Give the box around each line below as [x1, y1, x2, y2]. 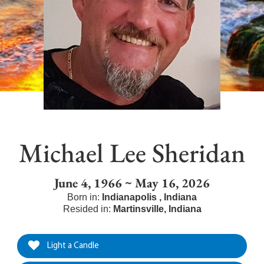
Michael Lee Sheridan [19, 135, 245, 170]
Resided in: [62, 203, 113, 214]
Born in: [67, 192, 102, 202]
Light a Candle [45, 241, 99, 250]
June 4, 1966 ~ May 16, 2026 [54, 174, 210, 192]
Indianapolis [102, 192, 159, 202]
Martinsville [113, 203, 164, 214]
